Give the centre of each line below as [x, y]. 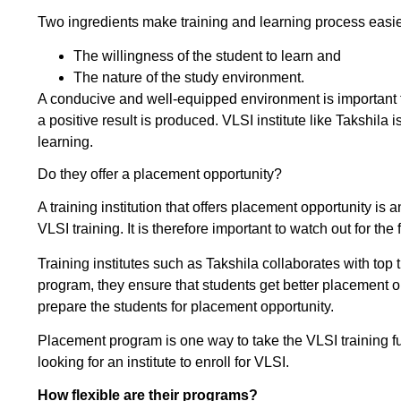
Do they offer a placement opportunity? [160, 175]
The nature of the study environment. [189, 78]
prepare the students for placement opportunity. [186, 306]
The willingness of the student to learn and [207, 56]
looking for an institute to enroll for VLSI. [163, 363]
